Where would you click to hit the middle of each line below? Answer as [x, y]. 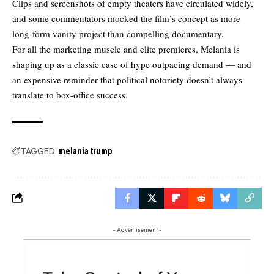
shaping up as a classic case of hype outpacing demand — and [132, 64]
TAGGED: [39, 151]
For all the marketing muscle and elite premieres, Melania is [126, 49]
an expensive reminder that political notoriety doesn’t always [127, 79]
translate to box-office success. [70, 94]
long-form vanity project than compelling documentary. [118, 33]
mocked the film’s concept [158, 18]
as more [224, 18]
